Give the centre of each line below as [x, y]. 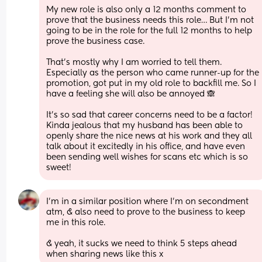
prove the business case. [97, 41]
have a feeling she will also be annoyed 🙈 [131, 94]
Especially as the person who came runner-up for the [153, 73]
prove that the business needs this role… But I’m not [150, 20]
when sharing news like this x [105, 254]
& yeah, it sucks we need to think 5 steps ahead [142, 244]
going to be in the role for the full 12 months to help [149, 31]
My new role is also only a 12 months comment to [146, 10]
